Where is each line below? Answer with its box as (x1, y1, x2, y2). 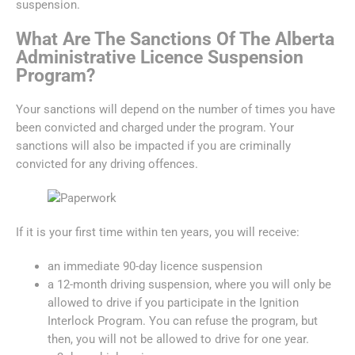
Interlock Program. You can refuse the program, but (48, 313, 318, 328)
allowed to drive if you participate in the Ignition (48, 295, 299, 310)
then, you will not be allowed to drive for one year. (48, 331, 312, 346)
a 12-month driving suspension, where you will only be (48, 277, 331, 292)
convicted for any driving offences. (16, 156, 201, 171)
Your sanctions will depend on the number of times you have (16, 101, 335, 116)
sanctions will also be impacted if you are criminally (16, 138, 291, 153)
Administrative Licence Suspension (16, 46, 303, 67)
